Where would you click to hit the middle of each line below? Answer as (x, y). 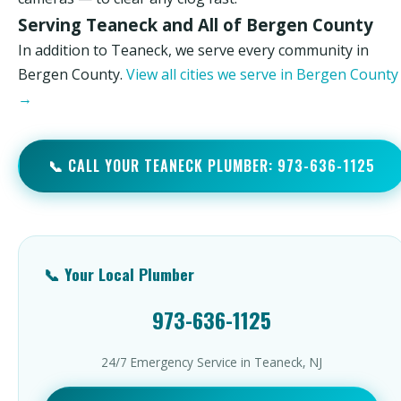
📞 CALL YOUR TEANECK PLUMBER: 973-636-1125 (212, 166)
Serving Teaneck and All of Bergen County (196, 25)
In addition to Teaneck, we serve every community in (193, 50)
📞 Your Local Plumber (119, 274)
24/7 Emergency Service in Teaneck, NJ (212, 362)
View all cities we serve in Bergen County (262, 74)
